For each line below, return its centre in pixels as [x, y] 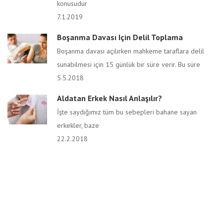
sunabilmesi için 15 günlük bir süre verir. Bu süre [129, 64]
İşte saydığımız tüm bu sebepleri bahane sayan [127, 112]
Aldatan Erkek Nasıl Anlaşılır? [110, 98]
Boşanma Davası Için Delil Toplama [120, 37]
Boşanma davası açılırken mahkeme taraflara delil [131, 51]
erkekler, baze [78, 125]
